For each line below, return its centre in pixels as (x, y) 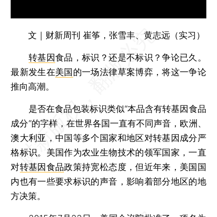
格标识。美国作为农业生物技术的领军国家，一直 (108, 152)
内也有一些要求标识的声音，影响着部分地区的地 (108, 181)
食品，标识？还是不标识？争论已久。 (131, 57)
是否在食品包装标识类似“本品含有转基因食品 (108, 108)
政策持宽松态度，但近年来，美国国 (135, 167)
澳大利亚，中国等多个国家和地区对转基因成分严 (108, 138)
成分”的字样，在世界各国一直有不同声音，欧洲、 (108, 123)
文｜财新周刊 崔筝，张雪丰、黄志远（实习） (117, 35)
